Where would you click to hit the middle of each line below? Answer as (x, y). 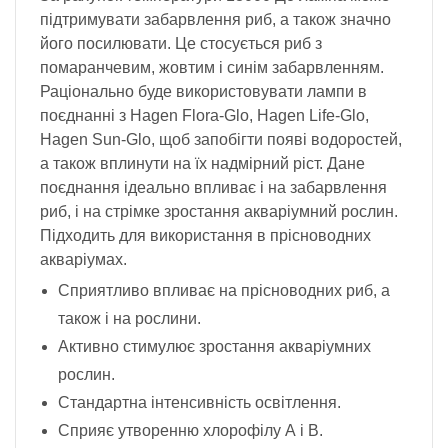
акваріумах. (83, 260)
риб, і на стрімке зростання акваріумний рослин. (219, 212)
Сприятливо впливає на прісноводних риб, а (224, 291)
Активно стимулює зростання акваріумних (214, 347)
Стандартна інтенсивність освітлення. (199, 403)
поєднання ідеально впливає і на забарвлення (213, 188)
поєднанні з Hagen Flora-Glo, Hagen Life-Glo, (204, 116)
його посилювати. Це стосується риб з (181, 44)
